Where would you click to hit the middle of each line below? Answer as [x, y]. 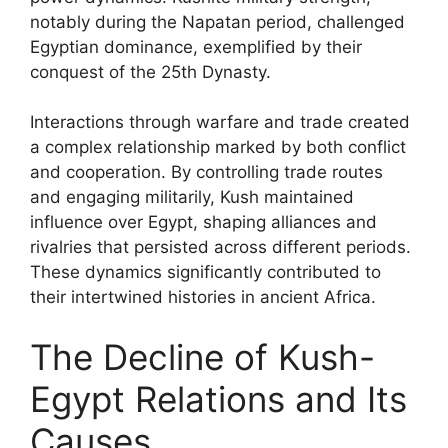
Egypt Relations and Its [218, 398]
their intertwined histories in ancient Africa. [203, 297]
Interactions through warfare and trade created [220, 122]
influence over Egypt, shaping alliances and [203, 222]
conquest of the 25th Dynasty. [150, 71]
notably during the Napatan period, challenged [217, 21]
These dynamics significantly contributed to [205, 272]
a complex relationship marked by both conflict [218, 147]
